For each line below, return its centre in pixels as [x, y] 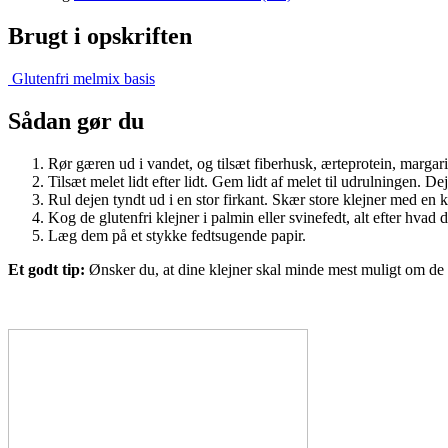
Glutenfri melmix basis [83, 78]
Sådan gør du [76, 120]
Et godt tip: [46, 269]
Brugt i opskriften [100, 35]
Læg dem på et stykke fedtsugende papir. [177, 235]
